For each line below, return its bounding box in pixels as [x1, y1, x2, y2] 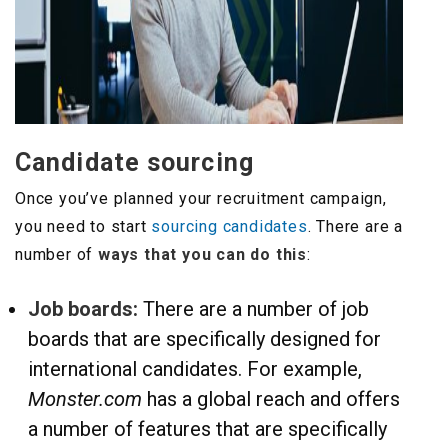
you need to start [15, 217, 152, 237]
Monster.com [28, 387, 142, 412]
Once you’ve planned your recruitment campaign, [15, 189, 387, 209]
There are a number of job [138, 297, 369, 322]
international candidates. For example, [28, 357, 362, 382]
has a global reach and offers [142, 387, 400, 412]
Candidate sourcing [15, 148, 254, 178]
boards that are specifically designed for [28, 327, 381, 352]
